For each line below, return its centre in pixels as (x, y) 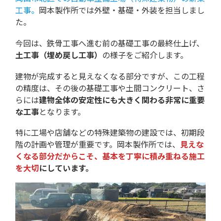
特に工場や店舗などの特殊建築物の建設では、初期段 (110, 132)
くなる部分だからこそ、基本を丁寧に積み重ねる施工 (110, 156)
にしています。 (66, 168)
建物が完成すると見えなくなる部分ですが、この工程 (110, 76)
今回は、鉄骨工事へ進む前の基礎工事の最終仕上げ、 (110, 43)
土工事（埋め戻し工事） (59, 55)
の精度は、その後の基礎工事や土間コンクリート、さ (110, 88)
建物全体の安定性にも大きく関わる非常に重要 (122, 100)
